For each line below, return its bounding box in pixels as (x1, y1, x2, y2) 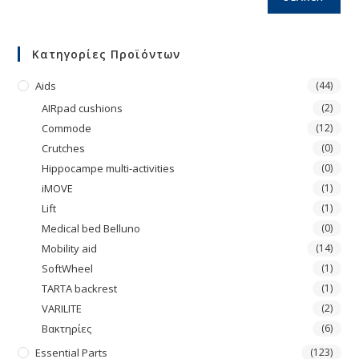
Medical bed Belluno (42, 221, 141, 236)
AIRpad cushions (42, 101, 123, 115)
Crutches (42, 141, 86, 155)
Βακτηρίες (42, 321, 92, 336)
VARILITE (42, 301, 83, 316)
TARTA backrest (42, 281, 118, 296)
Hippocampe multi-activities (42, 161, 175, 175)
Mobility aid (42, 241, 98, 256)
